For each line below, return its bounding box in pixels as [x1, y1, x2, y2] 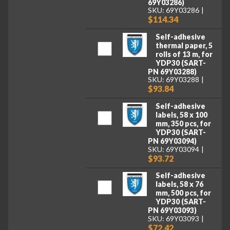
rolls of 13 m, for [155, 49, 213, 59]
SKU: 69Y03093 [148, 214, 200, 223]
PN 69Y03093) [148, 206, 197, 215]
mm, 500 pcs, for [155, 188, 211, 198]
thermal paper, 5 [155, 41, 213, 50]
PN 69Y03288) [148, 67, 197, 76]
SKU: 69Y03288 [148, 75, 200, 84]
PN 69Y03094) [148, 136, 197, 145]
